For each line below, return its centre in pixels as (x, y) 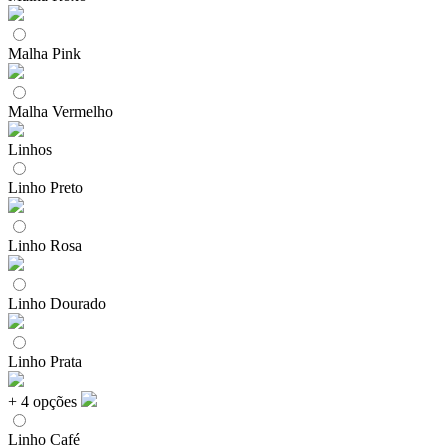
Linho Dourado (57, 303)
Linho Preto (45, 187)
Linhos (30, 149)
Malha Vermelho (60, 111)
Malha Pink (44, 53)
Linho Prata (45, 361)
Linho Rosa (45, 245)
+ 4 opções (42, 401)
